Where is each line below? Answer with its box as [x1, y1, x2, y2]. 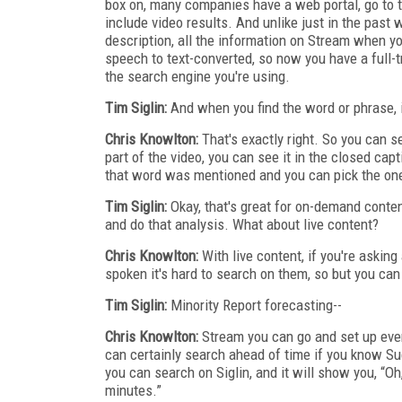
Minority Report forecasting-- [167, 295, 342, 314]
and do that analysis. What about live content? [105, 214, 379, 233]
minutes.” [105, 380, 162, 399]
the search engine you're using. [105, 66, 290, 85]
